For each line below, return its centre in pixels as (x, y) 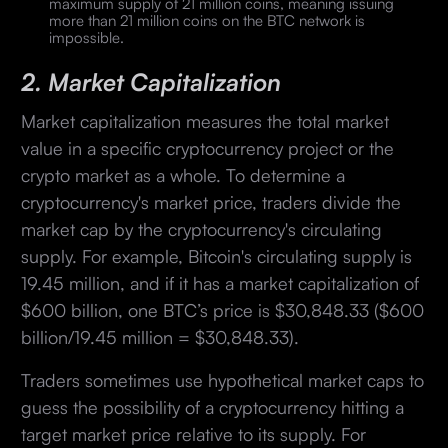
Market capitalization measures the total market (204, 120)
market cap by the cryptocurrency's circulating (201, 228)
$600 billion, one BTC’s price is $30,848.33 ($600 (222, 309)
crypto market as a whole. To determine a (182, 174)
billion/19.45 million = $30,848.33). (159, 336)
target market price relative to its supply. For (193, 433)
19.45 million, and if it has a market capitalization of (219, 282)
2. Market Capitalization (150, 81)
